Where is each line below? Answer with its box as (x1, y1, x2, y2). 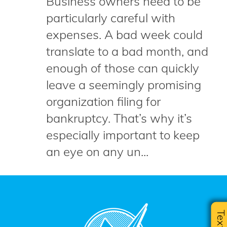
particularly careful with (46, 10, 175, 25)
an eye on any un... (46, 144, 148, 159)
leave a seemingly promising (46, 77, 201, 92)
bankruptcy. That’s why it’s (46, 110, 192, 126)
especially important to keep (46, 127, 200, 142)
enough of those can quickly (46, 60, 199, 75)
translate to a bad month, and (46, 44, 208, 59)
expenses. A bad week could (46, 27, 203, 42)
